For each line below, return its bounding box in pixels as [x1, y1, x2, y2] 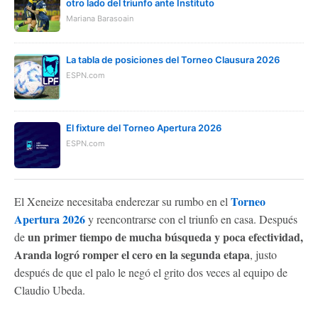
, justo [250, 246, 277, 262]
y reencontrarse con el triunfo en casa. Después [88, 211, 297, 226]
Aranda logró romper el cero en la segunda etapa [14, 246, 250, 263]
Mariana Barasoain [66, 13, 133, 23]
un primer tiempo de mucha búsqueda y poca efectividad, [25, 228, 303, 245]
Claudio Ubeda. [14, 282, 85, 297]
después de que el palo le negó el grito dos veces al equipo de [14, 264, 287, 280]
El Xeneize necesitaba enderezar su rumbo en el [14, 193, 231, 209]
